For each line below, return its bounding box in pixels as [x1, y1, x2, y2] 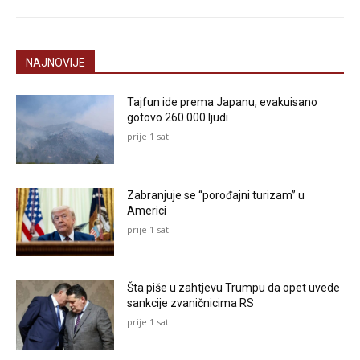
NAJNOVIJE [26, 56, 85, 70]
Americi [127, 203, 167, 217]
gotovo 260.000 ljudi [127, 111, 229, 125]
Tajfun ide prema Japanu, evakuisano [127, 96, 318, 109]
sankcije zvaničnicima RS [127, 297, 255, 310]
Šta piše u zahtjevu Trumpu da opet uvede [127, 281, 341, 295]
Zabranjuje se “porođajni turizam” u [127, 188, 305, 202]
